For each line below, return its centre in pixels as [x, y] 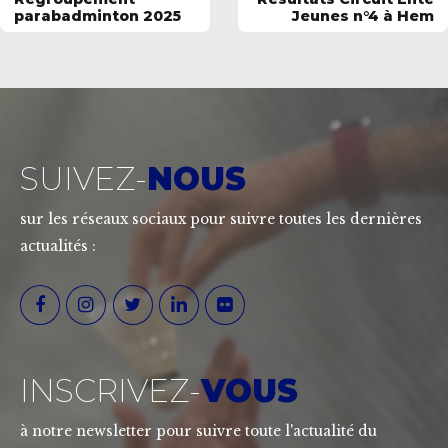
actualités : [58, 247]
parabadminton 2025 [97, 16]
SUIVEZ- [83, 179]
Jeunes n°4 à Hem [363, 16]
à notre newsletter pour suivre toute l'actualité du [198, 431]
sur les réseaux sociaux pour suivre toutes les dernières [221, 220]
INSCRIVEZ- [110, 390]
